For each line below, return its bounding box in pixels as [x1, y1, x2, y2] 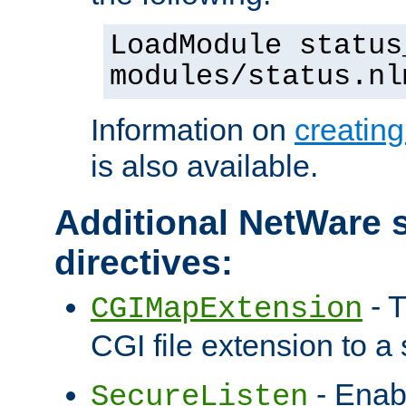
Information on [91, 112, 295, 148]
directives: [54, 243, 233, 283]
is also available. [91, 149, 318, 184]
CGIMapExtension [91, 292, 362, 327]
